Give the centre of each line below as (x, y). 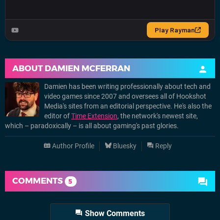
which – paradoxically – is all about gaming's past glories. (92, 126)
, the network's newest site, (158, 116)
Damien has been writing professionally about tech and (127, 86)
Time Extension (94, 116)
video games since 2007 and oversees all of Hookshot (125, 96)
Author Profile (72, 146)
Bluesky (124, 146)
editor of (58, 116)
